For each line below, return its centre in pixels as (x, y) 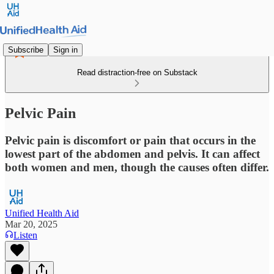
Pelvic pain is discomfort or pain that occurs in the (130, 140)
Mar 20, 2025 (31, 224)
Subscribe (26, 50)
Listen (25, 235)
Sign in (65, 50)
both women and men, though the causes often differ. (137, 167)
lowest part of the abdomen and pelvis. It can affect (132, 154)
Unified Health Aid (42, 213)
